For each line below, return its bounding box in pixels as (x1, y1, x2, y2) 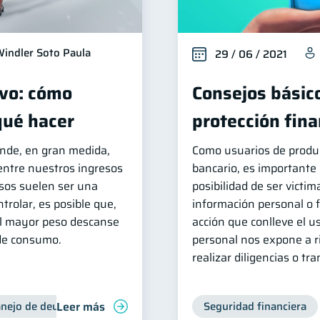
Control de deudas (99, 298, 189, 315)
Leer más (56, 297, 105, 316)
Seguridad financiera (204, 298, 306, 315)
